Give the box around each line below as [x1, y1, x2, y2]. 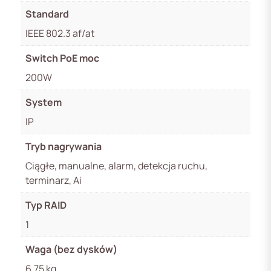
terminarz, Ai [25, 173, 82, 187]
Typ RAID [25, 198, 67, 212]
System [25, 95, 62, 109]
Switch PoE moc [25, 51, 99, 65]
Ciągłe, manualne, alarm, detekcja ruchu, [25, 158, 207, 172]
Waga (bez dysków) [25, 242, 117, 256]
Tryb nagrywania [25, 139, 102, 153]
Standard [25, 7, 69, 21]
